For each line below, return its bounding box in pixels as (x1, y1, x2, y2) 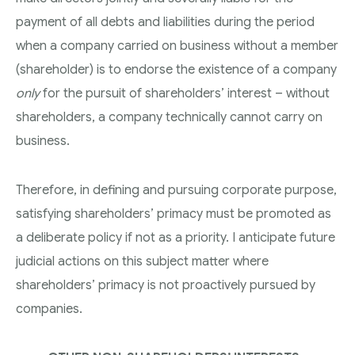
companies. (16, 300, 82, 317)
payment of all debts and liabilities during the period (16, 13, 315, 30)
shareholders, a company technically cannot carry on (16, 109, 323, 125)
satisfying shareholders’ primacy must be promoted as (16, 205, 331, 222)
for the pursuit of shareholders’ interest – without (40, 85, 330, 101)
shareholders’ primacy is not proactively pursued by (16, 277, 315, 293)
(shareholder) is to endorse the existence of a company (16, 61, 337, 78)
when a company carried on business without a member (16, 37, 338, 54)
